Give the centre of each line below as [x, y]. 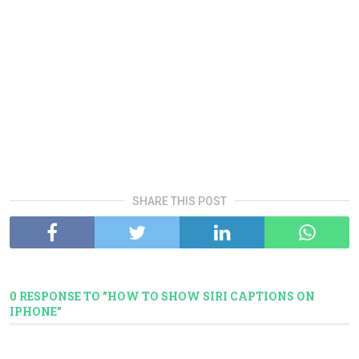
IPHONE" [36, 312]
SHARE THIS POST [179, 202]
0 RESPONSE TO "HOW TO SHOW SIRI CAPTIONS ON [162, 296]
